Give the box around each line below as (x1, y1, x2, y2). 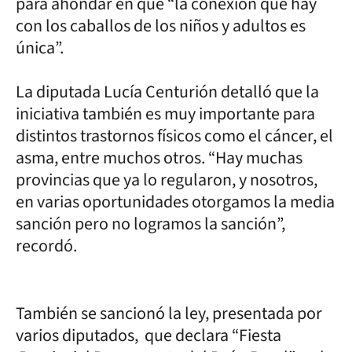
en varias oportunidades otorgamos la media (16, 189, 335, 214)
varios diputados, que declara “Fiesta (16, 322, 281, 348)
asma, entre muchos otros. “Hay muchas (16, 145, 302, 170)
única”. (16, 35, 64, 60)
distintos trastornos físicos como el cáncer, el (16, 123, 333, 148)
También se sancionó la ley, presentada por (16, 300, 322, 326)
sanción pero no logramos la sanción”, (16, 211, 285, 236)
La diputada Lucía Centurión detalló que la (16, 79, 319, 104)
